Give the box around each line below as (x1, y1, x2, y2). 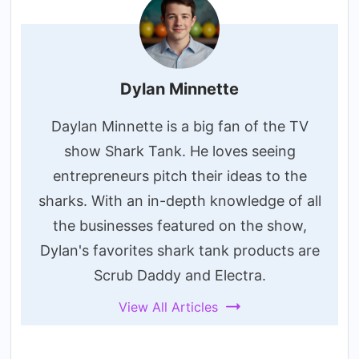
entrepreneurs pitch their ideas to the (52, 167, 307, 184)
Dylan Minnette (120, 79, 239, 99)
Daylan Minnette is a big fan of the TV (50, 117, 309, 135)
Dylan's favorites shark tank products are (39, 241, 320, 259)
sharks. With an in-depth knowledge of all (38, 192, 321, 209)
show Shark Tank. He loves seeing (63, 142, 296, 159)
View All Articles (119, 298, 218, 315)
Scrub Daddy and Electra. (93, 266, 266, 284)
